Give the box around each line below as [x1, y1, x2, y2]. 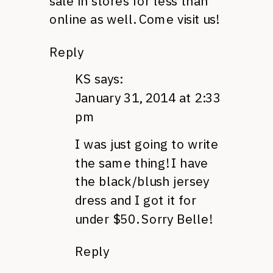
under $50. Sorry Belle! [75, 210, 212, 227]
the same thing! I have [75, 154, 208, 171]
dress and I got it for [75, 191, 196, 208]
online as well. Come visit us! [49, 11, 219, 27]
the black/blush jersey [75, 173, 209, 190]
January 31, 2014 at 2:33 [75, 89, 221, 106]
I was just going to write [75, 135, 219, 152]
